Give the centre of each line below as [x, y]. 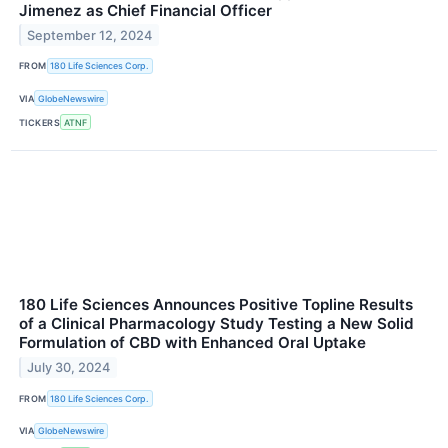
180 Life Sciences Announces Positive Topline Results [216, 305]
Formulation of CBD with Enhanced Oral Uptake [192, 343]
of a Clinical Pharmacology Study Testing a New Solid [216, 324]
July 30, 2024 [69, 368]
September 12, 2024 [90, 35]
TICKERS [40, 122]
